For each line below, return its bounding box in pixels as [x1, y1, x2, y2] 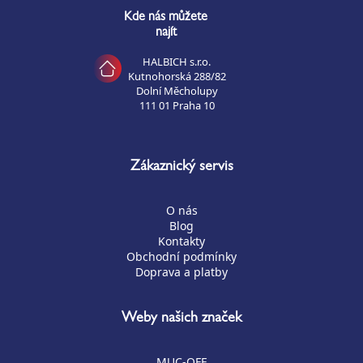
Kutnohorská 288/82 [127, 68, 226, 83]
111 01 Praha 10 [139, 97, 215, 113]
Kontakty [158, 233, 205, 249]
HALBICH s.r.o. [143, 53, 211, 69]
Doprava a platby [135, 263, 228, 280]
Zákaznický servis [130, 160, 233, 175]
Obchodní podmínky [126, 248, 237, 264]
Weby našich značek [122, 311, 241, 327]
